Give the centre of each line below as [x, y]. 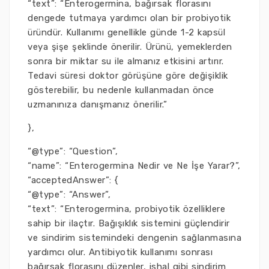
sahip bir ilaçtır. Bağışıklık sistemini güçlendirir [129, 223]
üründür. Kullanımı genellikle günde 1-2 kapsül [126, 32]
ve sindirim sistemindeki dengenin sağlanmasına [134, 238]
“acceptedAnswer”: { [73, 180]
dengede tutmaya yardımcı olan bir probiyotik [129, 18]
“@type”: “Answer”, [69, 195]
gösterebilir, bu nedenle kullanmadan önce [121, 90]
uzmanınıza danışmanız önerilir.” [97, 104]
